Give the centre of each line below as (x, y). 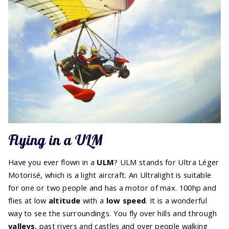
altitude (64, 201)
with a (93, 201)
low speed (126, 201)
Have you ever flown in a (53, 162)
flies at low (28, 201)
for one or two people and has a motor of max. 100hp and (112, 188)
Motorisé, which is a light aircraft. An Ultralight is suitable (110, 175)
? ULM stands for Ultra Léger (167, 162)
